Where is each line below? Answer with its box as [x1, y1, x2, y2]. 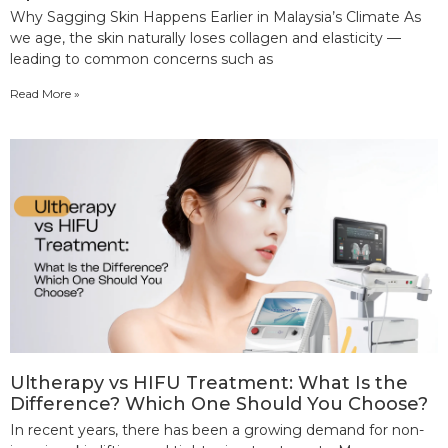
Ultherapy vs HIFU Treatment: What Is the [10, 371, 408, 394]
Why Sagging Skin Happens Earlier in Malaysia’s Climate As [10, 7, 421, 26]
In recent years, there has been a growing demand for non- [10, 420, 424, 439]
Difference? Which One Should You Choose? [10, 392, 428, 415]
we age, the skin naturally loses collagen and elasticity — [10, 28, 401, 47]
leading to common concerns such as [10, 49, 273, 68]
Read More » [10, 85, 80, 101]
